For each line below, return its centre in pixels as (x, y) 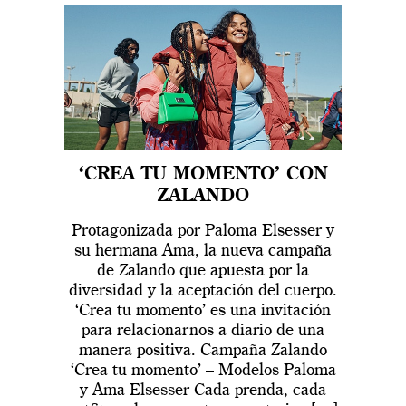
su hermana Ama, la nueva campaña (203, 251)
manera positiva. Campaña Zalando (203, 350)
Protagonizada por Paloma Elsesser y (203, 231)
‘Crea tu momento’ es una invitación (203, 310)
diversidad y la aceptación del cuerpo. (203, 290)
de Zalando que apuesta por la (203, 271)
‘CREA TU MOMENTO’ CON (203, 174)
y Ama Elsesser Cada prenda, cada (203, 390)
